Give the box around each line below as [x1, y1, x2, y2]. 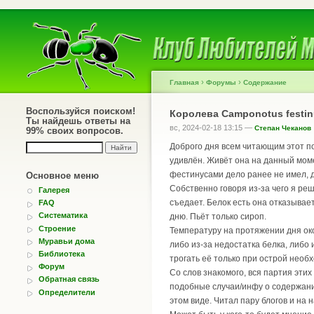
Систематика [39, 211, 88, 220]
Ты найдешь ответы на [26, 116, 130, 126]
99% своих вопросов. [26, 125, 123, 136]
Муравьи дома [39, 236, 95, 245]
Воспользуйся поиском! [26, 106, 135, 116]
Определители [39, 287, 95, 296]
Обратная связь [39, 275, 100, 284]
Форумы [206, 78, 236, 86]
